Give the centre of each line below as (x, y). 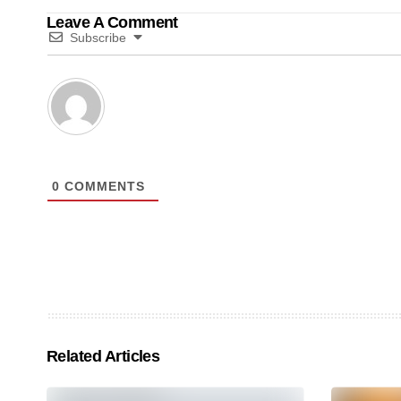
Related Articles (103, 357)
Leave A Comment (112, 23)
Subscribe (98, 38)
